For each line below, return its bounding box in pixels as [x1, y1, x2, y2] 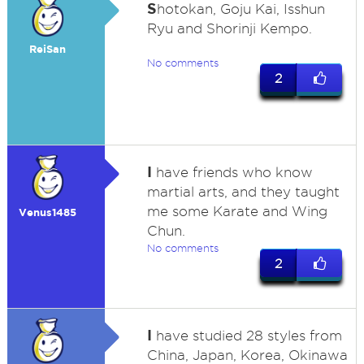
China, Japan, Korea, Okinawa [146, 348, 348, 362]
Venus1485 [19, 206, 77, 219]
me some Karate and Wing [146, 204, 327, 219]
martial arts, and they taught [146, 184, 340, 199]
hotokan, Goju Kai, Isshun [156, 2, 325, 16]
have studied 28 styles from [151, 328, 342, 343]
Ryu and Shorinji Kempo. [146, 21, 312, 36]
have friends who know [151, 165, 313, 180]
